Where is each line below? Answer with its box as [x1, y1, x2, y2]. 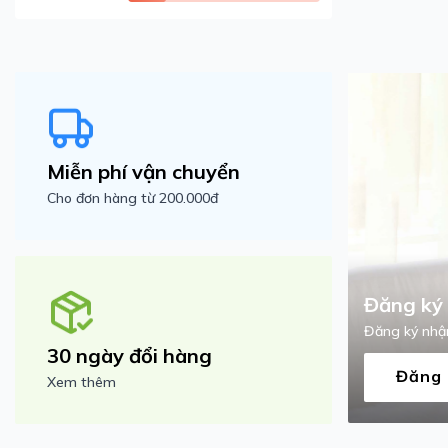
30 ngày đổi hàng [47, 343, 212, 369]
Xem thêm [47, 373, 116, 392]
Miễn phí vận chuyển [47, 159, 240, 185]
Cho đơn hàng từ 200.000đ [47, 189, 218, 208]
